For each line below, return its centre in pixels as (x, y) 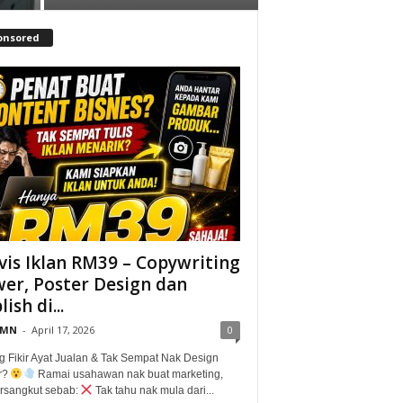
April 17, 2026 (63, 329)
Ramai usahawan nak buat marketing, (129, 374)
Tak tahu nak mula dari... (154, 390)
